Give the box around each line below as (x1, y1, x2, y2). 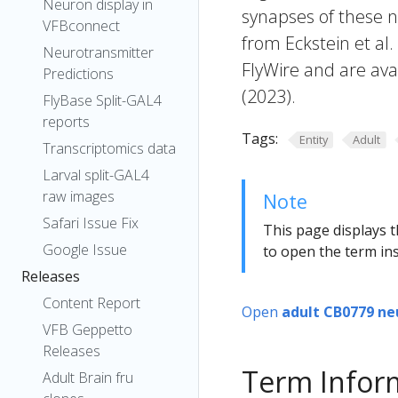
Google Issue (43, 240, 127, 259)
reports (43, 112, 90, 131)
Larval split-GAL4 (43, 165, 149, 185)
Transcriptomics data (43, 139, 176, 158)
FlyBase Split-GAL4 (43, 91, 162, 110)
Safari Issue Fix (43, 213, 139, 233)
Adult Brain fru (43, 368, 133, 387)
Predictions (43, 64, 114, 84)
